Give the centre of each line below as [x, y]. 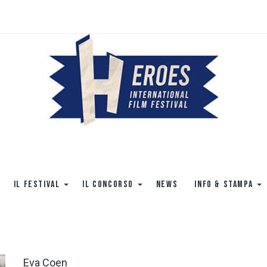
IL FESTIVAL [37, 185]
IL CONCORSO [108, 185]
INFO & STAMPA [224, 185]
